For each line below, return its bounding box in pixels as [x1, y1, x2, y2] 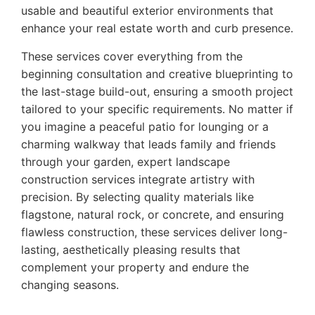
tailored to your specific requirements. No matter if [21, 101, 293, 116]
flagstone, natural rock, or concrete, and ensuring [21, 207, 284, 221]
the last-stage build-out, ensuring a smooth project [21, 84, 293, 98]
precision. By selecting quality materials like [21, 189, 254, 204]
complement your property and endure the [21, 259, 249, 274]
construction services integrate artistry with [21, 172, 255, 186]
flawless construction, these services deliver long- [21, 224, 288, 239]
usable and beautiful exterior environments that [21, 4, 274, 18]
